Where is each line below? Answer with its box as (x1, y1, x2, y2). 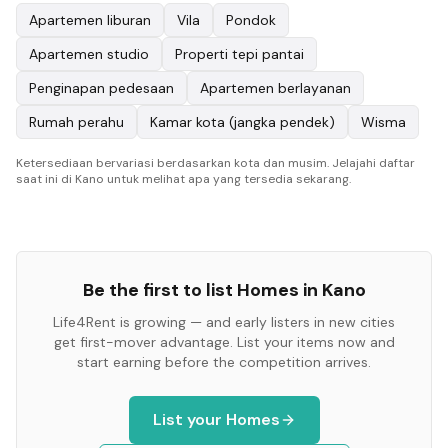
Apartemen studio (29, 45, 149, 63)
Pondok (226, 11, 276, 29)
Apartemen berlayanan (200, 79, 351, 97)
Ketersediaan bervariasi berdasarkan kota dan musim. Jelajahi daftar (16, 155, 415, 171)
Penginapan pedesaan (29, 79, 174, 97)
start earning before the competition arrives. (77, 353, 371, 371)
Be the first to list (82, 278, 237, 302)
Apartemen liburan (29, 11, 151, 29)
